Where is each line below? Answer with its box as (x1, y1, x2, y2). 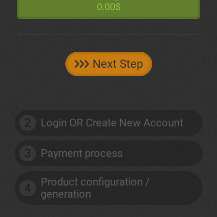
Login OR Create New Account (41, 117, 183, 129)
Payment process (41, 147, 123, 159)
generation (41, 188, 91, 200)
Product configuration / (41, 176, 150, 188)
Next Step (92, 57, 143, 71)
